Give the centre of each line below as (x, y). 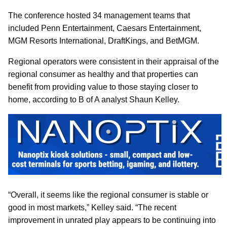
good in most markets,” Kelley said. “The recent (92, 208)
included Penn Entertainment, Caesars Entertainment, (105, 28)
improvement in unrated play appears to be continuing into (112, 220)
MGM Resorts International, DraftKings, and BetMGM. (104, 41)
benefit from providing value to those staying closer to (103, 87)
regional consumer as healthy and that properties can (103, 74)
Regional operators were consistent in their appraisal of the (113, 61)
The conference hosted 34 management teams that (99, 15)
